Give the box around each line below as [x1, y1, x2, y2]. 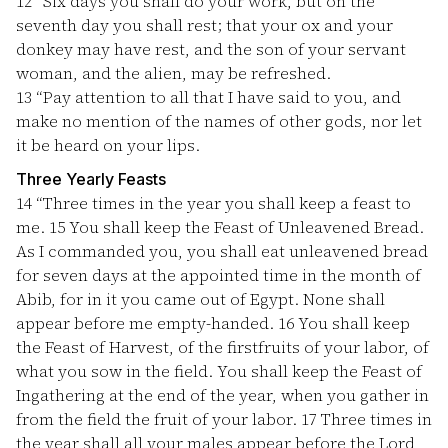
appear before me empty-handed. [16, 312, 278, 334]
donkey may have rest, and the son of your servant [16, 38, 406, 60]
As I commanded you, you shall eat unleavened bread [16, 240, 428, 262]
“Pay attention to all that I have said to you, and [32, 86, 401, 108]
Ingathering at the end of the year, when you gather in [16, 384, 429, 406]
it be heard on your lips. [16, 134, 200, 156]
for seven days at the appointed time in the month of [16, 264, 421, 286]
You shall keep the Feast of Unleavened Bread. [65, 216, 424, 238]
